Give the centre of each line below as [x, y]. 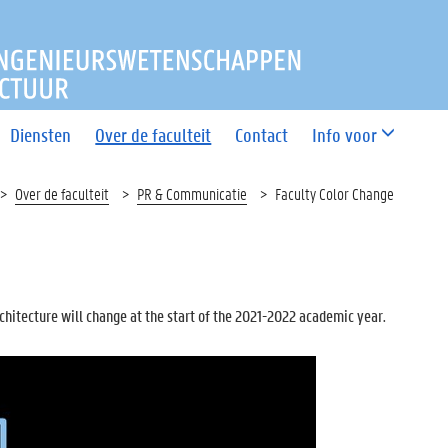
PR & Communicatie [192, 193]
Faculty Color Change [334, 193]
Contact [262, 134]
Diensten [41, 134]
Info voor [345, 134]
